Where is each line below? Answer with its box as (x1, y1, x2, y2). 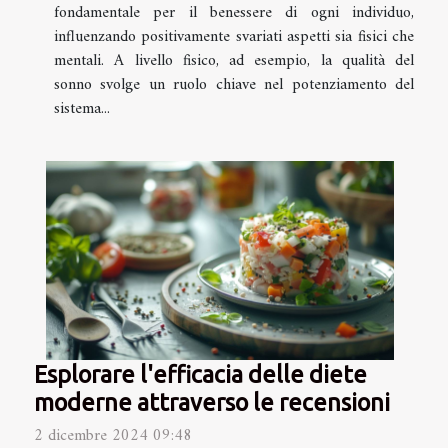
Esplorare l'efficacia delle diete (34, 361, 367, 388)
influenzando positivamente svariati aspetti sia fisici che (54, 23, 414, 52)
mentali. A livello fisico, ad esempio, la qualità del (54, 47, 414, 76)
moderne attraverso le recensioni (34, 389, 390, 416)
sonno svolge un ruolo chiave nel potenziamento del (54, 71, 414, 100)
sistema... (54, 95, 110, 124)
